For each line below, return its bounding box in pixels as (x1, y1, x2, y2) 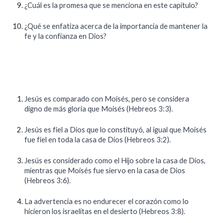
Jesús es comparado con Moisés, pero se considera (24, 95, 190, 103)
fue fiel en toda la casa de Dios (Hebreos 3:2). (24, 135, 171, 144)
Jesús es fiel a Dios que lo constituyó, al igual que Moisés (24, 125, 207, 134)
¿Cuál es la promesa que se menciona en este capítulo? (24, 1, 199, 9)
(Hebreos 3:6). (24, 176, 71, 185)
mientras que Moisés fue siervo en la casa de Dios (24, 166, 186, 175)
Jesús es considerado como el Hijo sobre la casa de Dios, (24, 156, 206, 165)
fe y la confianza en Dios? (24, 32, 107, 40)
